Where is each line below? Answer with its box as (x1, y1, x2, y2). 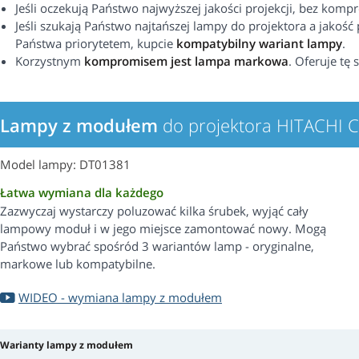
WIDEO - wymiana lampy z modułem (18, 289, 222, 306)
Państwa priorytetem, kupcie (15, 35, 176, 52)
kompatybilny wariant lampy (176, 35, 342, 52)
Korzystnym (15, 53, 84, 70)
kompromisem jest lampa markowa (84, 53, 288, 70)
